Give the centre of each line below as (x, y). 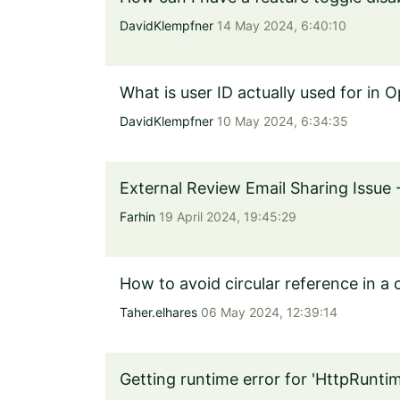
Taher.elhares (158, 312)
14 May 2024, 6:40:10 (280, 25)
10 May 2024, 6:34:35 (281, 121)
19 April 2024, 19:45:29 (226, 217)
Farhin (137, 217)
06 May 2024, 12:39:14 (267, 312)
